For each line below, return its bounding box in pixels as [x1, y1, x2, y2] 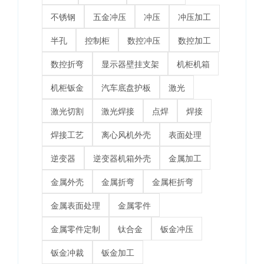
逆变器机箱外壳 [93, 153, 151, 164]
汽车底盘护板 [101, 82, 151, 93]
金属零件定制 [50, 223, 100, 235]
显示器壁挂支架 [101, 58, 159, 70]
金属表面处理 [50, 200, 100, 211]
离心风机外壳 [101, 129, 151, 140]
